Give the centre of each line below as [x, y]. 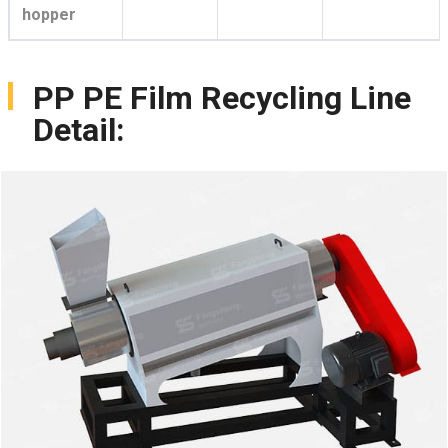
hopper [49, 14]
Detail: [79, 130]
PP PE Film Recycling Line [222, 98]
